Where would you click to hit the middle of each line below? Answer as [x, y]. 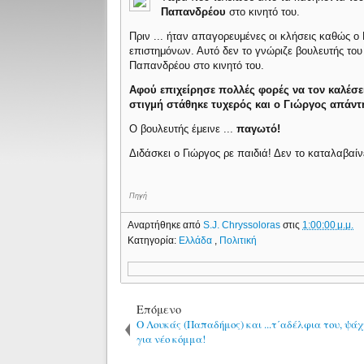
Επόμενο [159, 309]
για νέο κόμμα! [171, 338]
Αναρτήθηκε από [166, 225]
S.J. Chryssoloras [243, 225]
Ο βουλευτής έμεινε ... [182, 129]
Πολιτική [238, 240]
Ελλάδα [197, 240]
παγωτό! [257, 129]
